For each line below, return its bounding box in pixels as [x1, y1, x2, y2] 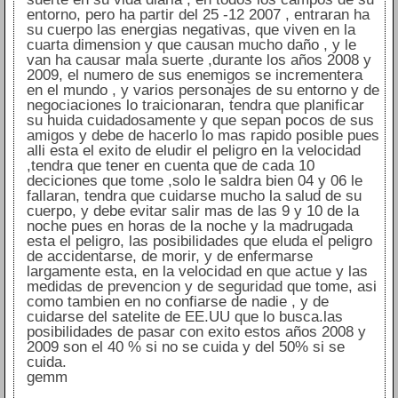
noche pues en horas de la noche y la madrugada [26, 218, 353, 235]
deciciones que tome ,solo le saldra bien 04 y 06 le [26, 172, 362, 190]
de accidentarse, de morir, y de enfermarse [26, 248, 313, 266]
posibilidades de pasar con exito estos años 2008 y [26, 323, 366, 341]
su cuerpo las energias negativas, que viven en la [26, 21, 355, 39]
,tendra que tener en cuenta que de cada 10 [26, 157, 314, 175]
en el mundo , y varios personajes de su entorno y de [26, 82, 379, 99]
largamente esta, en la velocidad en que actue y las [26, 263, 368, 281]
